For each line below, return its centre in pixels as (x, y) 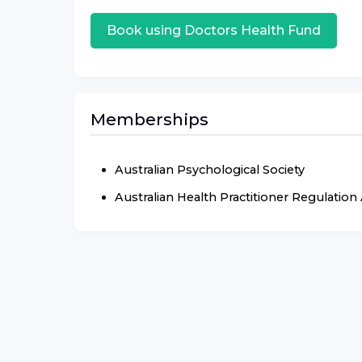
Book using (145, 31)
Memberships (149, 119)
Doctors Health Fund (253, 31)
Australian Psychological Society (210, 169)
